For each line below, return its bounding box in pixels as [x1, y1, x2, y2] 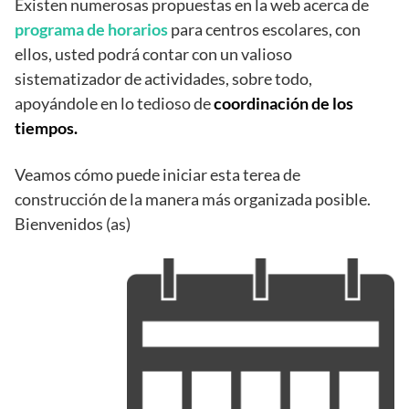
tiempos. [15, 118, 78, 139]
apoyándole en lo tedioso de [15, 93, 214, 114]
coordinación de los [214, 93, 353, 114]
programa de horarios [15, 19, 168, 40]
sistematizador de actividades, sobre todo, [15, 68, 312, 89]
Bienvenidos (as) [15, 214, 131, 235]
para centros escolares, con [168, 19, 361, 40]
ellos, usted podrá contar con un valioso [15, 44, 292, 65]
